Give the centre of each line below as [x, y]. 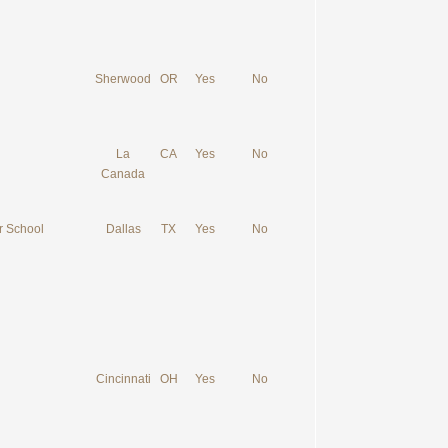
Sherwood [123, 79]
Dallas [123, 229]
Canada [123, 174]
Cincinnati [123, 379]
